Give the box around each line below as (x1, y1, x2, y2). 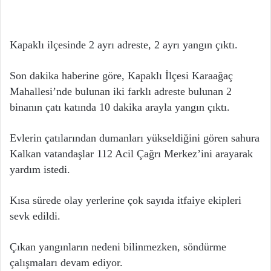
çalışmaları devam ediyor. (10, 256, 123, 269)
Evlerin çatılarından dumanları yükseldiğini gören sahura (10, 132, 260, 144)
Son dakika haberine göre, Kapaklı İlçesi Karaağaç (10, 70, 233, 82)
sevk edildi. (10, 210, 60, 222)
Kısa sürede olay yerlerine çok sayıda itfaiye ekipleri (10, 194, 241, 206)
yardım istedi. (10, 163, 70, 175)
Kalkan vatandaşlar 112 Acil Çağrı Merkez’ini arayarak (10, 148, 253, 160)
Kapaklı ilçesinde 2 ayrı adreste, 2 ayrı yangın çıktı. (10, 39, 238, 51)
